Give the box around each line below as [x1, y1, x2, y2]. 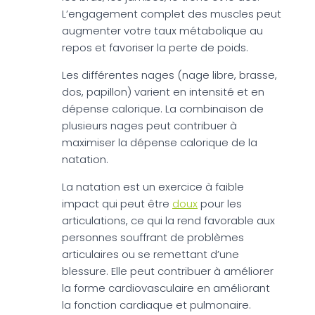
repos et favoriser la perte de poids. [62, 40, 248, 55]
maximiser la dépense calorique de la [62, 135, 257, 150]
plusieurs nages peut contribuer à [62, 118, 237, 133]
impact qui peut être [62, 196, 172, 211]
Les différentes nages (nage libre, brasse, [62, 67, 277, 82]
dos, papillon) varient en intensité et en [62, 84, 264, 99]
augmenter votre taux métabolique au [62, 23, 263, 38]
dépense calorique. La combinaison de [62, 101, 264, 116]
